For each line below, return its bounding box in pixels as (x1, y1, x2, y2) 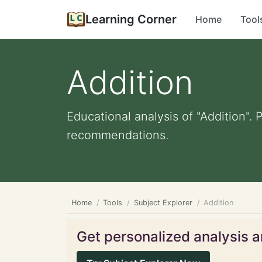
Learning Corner (85, 12, 177, 26)
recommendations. (67, 128, 168, 142)
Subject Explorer (133, 198, 192, 207)
